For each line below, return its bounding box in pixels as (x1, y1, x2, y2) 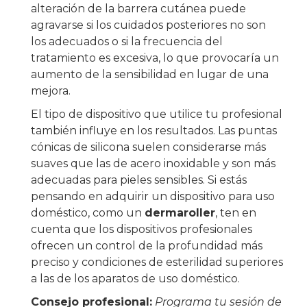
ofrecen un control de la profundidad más (31, 239, 262, 253)
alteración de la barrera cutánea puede (31, 2, 246, 16)
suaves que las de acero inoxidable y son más (31, 157, 275, 171)
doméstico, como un (31, 206, 145, 220)
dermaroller (145, 206, 215, 220)
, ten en (215, 206, 256, 220)
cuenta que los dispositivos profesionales (31, 223, 252, 236)
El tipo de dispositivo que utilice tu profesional (31, 108, 282, 121)
